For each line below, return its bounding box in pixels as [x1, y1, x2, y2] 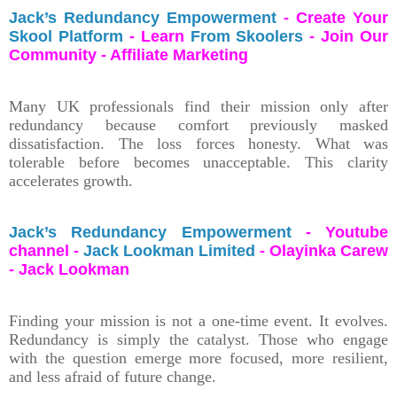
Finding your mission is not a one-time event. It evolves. [9, 311, 388, 330]
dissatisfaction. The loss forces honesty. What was [9, 134, 388, 152]
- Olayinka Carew [255, 241, 388, 260]
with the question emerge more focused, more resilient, [9, 348, 388, 367]
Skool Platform [9, 27, 123, 45]
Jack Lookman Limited [83, 241, 255, 260]
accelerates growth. [9, 171, 133, 190]
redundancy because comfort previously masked [9, 115, 388, 134]
